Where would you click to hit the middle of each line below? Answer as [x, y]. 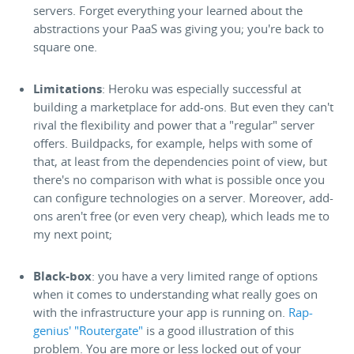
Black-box [63, 276]
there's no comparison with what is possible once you [179, 179]
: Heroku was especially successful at [202, 88]
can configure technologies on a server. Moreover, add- [184, 198]
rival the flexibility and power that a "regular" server [174, 125]
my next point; [73, 234]
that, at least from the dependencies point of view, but [181, 161]
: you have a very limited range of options [205, 276]
